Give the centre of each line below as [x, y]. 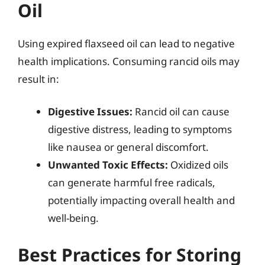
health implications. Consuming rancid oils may [129, 61]
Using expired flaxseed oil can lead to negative [126, 43]
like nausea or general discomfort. [128, 147]
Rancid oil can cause [181, 112]
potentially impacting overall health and [141, 200]
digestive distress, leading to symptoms [140, 129]
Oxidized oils [198, 165]
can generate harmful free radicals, [132, 182]
